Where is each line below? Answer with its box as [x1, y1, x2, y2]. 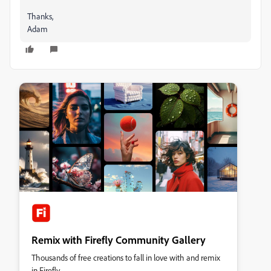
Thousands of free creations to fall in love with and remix [31, 252, 220, 263]
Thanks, [27, 11, 53, 21]
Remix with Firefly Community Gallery [31, 233, 206, 246]
